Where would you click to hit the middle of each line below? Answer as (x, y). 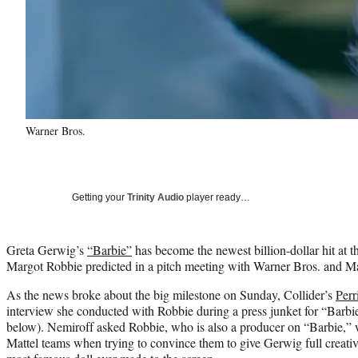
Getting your (99, 197)
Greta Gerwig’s (47, 249)
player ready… (217, 197)
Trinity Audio (155, 197)
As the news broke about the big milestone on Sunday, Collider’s (171, 294)
